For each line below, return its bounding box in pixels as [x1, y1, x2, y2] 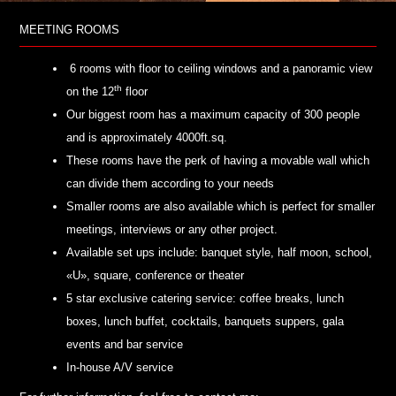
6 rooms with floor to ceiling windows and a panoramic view [66, 62, 373, 76]
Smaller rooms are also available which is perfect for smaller [66, 200, 376, 214]
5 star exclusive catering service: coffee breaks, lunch [66, 292, 345, 306]
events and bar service [66, 338, 184, 352]
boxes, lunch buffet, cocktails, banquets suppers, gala [66, 315, 345, 329]
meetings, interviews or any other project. [66, 223, 278, 237]
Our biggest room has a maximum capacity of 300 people [66, 108, 361, 122]
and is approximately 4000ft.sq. [66, 131, 228, 145]
